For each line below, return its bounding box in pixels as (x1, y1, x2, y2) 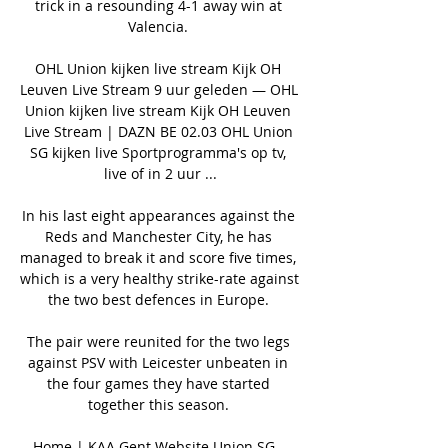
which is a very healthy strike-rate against (20, 268, 299, 288)
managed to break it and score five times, (20, 247, 296, 267)
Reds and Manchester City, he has (44, 226, 272, 246)
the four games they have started (46, 373, 270, 393)
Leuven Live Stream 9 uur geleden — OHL (20, 79, 298, 99)
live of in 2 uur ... (103, 163, 217, 183)
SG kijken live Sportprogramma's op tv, (30, 142, 286, 162)
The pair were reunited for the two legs (26, 331, 290, 351)
